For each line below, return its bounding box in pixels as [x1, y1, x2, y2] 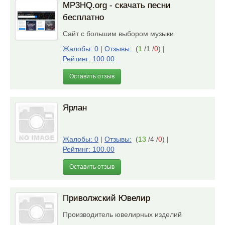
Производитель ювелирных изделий [63, 210, 186, 218]
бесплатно [63, 13, 104, 22]
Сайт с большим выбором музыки [63, 30, 178, 38]
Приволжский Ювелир [63, 193, 150, 203]
